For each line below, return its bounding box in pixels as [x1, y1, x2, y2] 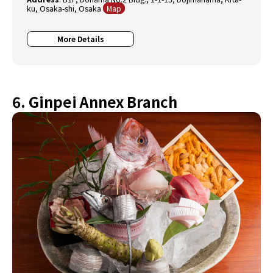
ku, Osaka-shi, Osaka [27, 2, 104, 15]
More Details [57, 34, 104, 44]
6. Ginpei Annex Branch [12, 91, 177, 113]
